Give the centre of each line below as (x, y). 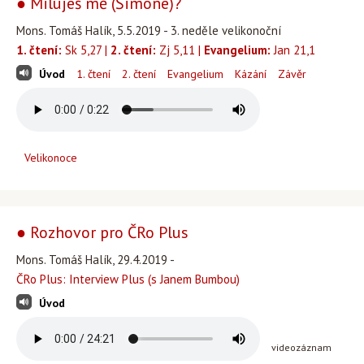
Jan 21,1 (293, 50)
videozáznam (301, 347)
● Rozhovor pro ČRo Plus (102, 232)
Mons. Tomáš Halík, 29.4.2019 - (95, 260)
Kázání (251, 74)
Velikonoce (51, 158)
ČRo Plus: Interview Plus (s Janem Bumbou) (128, 279)
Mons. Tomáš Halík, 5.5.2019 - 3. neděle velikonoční (149, 30)
